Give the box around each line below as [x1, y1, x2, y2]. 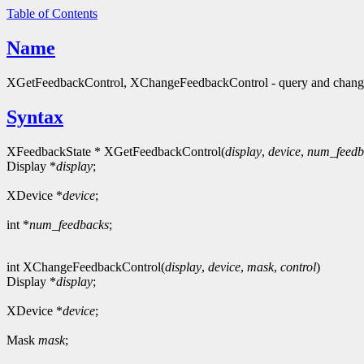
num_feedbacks [29, 217, 109, 232]
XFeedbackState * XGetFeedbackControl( [6, 144, 225, 158]
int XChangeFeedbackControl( [6, 259, 165, 274]
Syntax [6, 106, 63, 128]
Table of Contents [6, 6, 97, 20]
